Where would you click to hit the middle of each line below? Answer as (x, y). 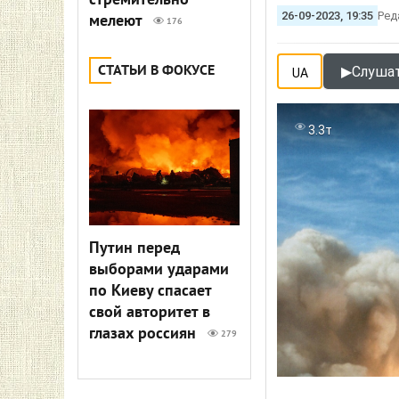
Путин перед (134, 249)
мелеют (118, 22)
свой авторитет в (150, 313)
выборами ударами (159, 270)
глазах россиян (145, 334)
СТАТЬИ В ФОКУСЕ (156, 71)
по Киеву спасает (150, 292)
